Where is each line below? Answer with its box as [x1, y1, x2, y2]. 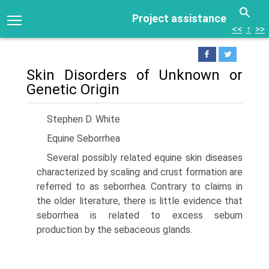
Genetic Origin [26, 81, 119, 98]
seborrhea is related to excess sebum [37, 210, 243, 221]
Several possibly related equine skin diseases [47, 152, 243, 163]
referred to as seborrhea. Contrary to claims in [37, 181, 243, 192]
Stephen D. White [47, 113, 120, 125]
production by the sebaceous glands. [37, 224, 192, 235]
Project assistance [132, 12, 226, 25]
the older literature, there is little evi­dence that [37, 195, 243, 207]
